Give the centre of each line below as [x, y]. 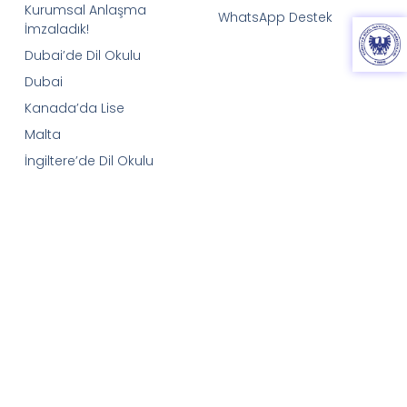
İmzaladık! [56, 29]
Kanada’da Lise [74, 108]
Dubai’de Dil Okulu [82, 55]
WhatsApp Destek [275, 17]
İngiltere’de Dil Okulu [89, 160]
